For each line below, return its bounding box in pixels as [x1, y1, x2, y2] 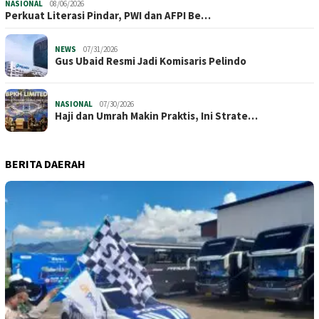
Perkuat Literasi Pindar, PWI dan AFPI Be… [5, 9, 211, 23]
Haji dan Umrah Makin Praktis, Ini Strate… [55, 109, 258, 123]
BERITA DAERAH [5, 157, 85, 172]
